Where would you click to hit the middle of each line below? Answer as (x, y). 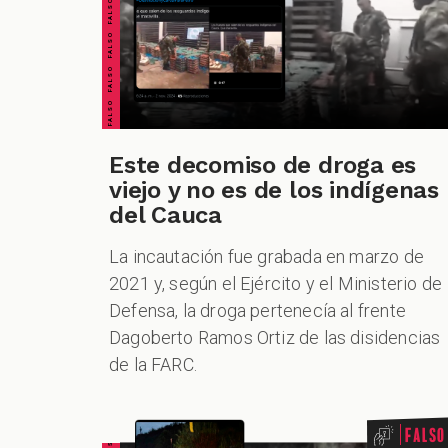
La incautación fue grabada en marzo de (266, 257)
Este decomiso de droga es (263, 165)
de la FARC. (153, 365)
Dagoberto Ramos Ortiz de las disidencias (275, 338)
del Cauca (165, 215)
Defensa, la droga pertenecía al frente (257, 311)
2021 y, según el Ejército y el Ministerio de (275, 284)
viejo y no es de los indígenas (274, 190)
